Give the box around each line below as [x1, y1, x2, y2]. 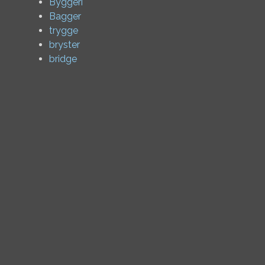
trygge [49, 25, 78, 36]
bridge [49, 53, 77, 64]
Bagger [49, 11, 81, 22]
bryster [49, 39, 80, 50]
